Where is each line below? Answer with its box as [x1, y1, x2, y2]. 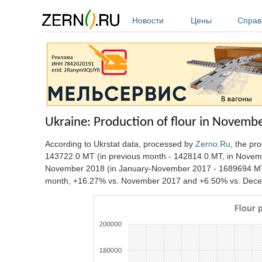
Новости [132, 16, 164, 25]
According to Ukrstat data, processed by [45, 139, 195, 149]
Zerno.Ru [195, 139, 230, 149]
